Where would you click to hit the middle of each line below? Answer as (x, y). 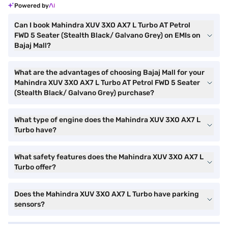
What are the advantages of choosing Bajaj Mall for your (109, 73)
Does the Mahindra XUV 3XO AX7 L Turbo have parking (107, 194)
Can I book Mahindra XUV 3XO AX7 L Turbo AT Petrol (102, 25)
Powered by (32, 6)
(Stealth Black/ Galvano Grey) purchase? (84, 93)
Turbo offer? (35, 167)
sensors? (30, 204)
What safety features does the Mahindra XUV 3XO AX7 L (109, 157)
